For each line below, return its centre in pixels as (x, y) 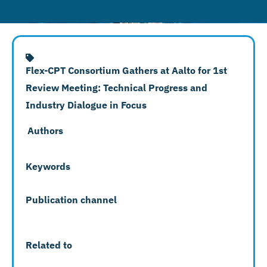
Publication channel (71, 199)
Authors (45, 130)
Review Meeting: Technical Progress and (117, 87)
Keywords (48, 166)
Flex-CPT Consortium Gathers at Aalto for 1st (126, 70)
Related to (49, 245)
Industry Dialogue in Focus (86, 105)
